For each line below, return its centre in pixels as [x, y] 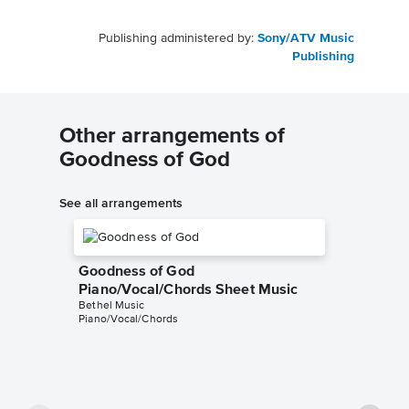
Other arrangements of [172, 136]
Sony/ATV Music [306, 39]
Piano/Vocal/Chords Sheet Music [189, 291]
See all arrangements [121, 203]
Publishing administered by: [178, 39]
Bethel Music [112, 306]
